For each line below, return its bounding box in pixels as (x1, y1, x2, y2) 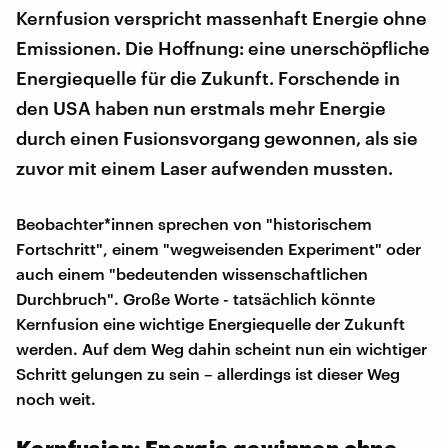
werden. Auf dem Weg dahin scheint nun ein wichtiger (16, 338, 427, 358)
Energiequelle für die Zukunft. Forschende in (16, 66, 400, 89)
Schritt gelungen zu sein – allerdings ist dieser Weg (16, 363, 400, 383)
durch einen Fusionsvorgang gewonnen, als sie (16, 126, 418, 149)
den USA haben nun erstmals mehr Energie (16, 96, 386, 119)
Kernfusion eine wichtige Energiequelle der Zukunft (16, 313, 405, 333)
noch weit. (16, 388, 96, 408)
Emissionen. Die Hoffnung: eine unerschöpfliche (16, 36, 430, 59)
